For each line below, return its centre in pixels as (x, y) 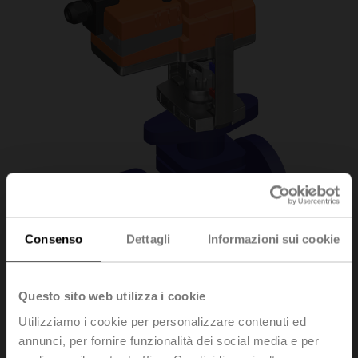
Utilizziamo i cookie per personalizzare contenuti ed (162, 321)
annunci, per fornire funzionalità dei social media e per (169, 340)
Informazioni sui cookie (273, 239)
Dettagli (148, 239)
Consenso (54, 239)
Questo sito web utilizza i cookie (112, 296)
